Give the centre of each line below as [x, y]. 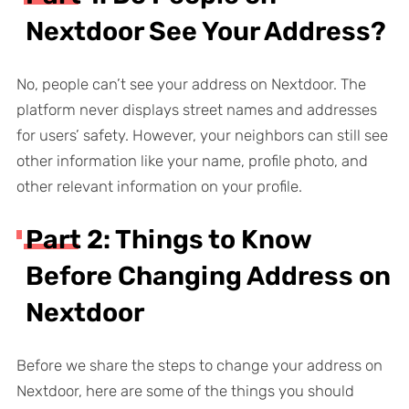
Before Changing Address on [208, 275]
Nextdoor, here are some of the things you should [185, 390]
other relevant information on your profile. [159, 187]
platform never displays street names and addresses [196, 110]
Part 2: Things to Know [168, 239]
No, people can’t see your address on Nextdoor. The [191, 84]
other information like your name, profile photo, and [192, 161]
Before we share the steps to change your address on [199, 365]
